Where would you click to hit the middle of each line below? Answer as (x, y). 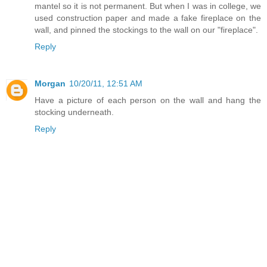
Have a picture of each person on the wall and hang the (148, 100)
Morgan (50, 84)
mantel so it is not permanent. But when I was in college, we (148, 6)
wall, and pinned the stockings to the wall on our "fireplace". (146, 30)
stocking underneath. (74, 112)
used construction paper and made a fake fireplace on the (148, 18)
